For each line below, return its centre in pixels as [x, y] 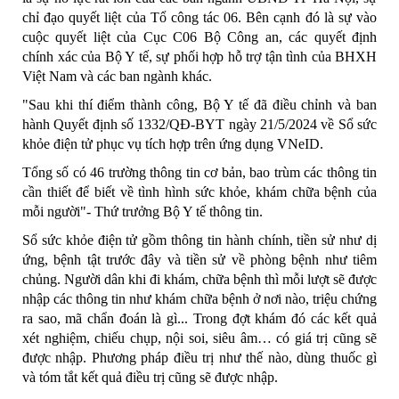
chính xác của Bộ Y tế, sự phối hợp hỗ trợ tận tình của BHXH [199, 56]
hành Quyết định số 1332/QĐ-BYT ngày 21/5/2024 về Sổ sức [199, 124]
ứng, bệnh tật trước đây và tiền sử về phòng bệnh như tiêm [199, 259]
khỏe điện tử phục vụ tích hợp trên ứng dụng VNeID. [173, 143]
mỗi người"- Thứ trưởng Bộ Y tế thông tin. [142, 211]
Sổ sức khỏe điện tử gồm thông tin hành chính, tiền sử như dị [199, 240]
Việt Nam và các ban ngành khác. [117, 76]
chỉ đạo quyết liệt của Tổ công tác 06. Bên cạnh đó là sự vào [199, 17]
